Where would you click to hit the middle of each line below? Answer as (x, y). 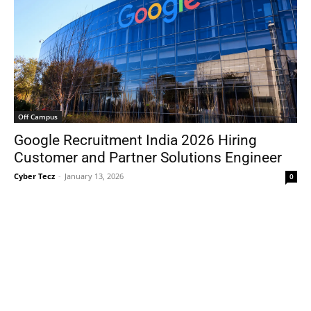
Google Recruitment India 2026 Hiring (135, 140)
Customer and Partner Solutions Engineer (148, 157)
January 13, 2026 (94, 176)
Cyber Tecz (34, 176)
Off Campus (38, 116)
